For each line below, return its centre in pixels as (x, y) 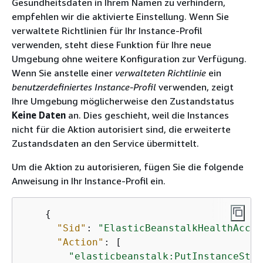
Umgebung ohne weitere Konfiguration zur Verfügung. (129, 58)
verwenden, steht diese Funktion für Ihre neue (112, 44)
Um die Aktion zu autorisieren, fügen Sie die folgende (128, 166)
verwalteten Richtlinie (161, 73)
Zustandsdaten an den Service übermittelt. (105, 143)
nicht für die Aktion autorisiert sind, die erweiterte (121, 129)
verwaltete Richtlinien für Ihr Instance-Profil (107, 30)
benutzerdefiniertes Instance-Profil (84, 87)
